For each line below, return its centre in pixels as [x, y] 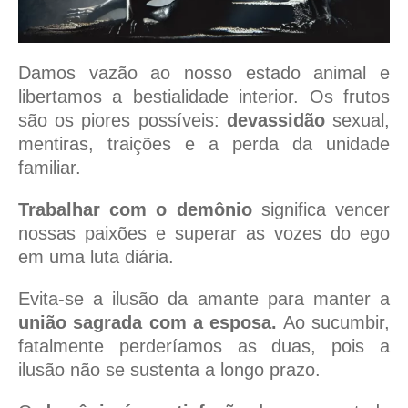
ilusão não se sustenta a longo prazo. [169, 370]
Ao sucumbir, [334, 323]
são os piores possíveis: [122, 121]
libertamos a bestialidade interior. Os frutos [204, 97]
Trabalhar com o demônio [135, 210]
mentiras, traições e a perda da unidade [204, 144]
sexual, [357, 121]
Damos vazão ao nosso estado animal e [204, 73]
